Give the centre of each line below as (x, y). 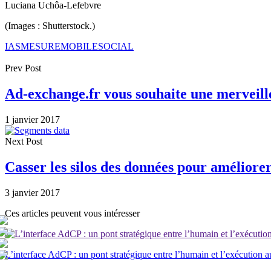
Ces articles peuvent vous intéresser (72, 213)
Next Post (24, 141)
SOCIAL (116, 46)
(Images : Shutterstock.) (50, 25)
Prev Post (23, 68)
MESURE (41, 46)
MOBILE (79, 46)
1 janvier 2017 (32, 119)
